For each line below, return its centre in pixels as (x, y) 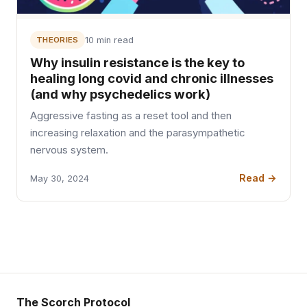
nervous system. (70, 150)
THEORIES (57, 39)
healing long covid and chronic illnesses (152, 78)
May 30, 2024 (60, 178)
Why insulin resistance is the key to (138, 63)
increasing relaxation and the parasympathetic (138, 133)
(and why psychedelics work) (121, 94)
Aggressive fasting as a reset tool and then (131, 116)
